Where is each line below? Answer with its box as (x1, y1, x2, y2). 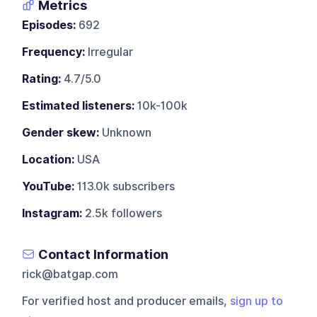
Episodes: (22, 18, 76, 32)
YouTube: (22, 179, 75, 193)
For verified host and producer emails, (22, 294, 231, 308)
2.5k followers (82, 206, 163, 220)
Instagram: (22, 206, 83, 220)
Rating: (22, 71, 62, 86)
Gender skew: (22, 125, 100, 139)
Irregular (85, 45, 134, 59)
